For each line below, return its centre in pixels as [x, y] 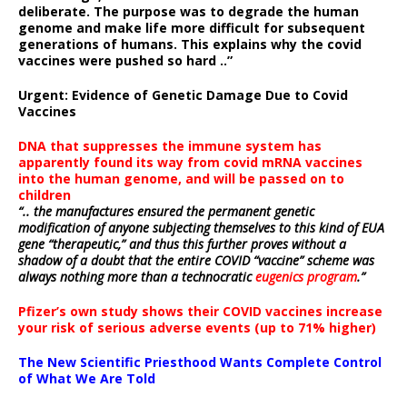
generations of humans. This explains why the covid [190, 44]
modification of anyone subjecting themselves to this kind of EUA [201, 228]
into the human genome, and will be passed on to [181, 179]
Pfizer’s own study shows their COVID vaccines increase [200, 311]
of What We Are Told [87, 378]
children [45, 195]
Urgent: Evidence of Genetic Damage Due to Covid [183, 95]
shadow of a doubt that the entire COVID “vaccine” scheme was [196, 260]
